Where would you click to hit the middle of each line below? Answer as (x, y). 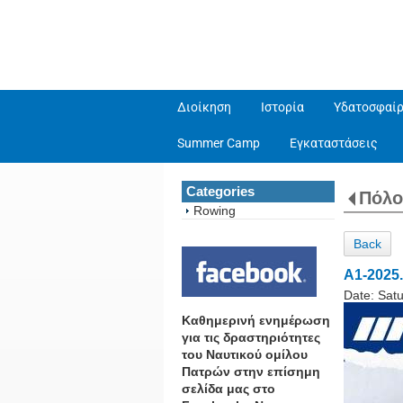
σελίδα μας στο (228, 388)
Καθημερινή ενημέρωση (256, 320)
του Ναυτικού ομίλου (245, 354)
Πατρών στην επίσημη (251, 371)
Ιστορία (282, 107)
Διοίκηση (204, 107)
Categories (220, 191)
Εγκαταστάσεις (334, 143)
